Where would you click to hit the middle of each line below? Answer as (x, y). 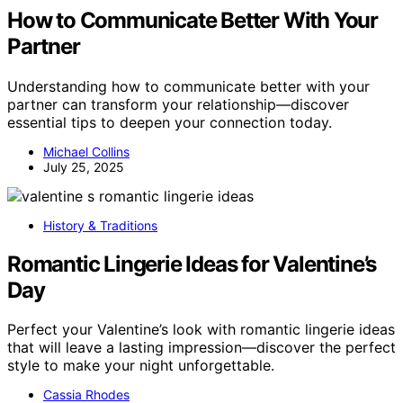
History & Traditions (100, 225)
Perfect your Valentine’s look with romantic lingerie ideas (201, 330)
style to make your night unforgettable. (141, 366)
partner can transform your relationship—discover (178, 104)
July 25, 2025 (84, 166)
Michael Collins (86, 151)
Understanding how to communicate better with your (188, 86)
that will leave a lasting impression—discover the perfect (201, 348)
